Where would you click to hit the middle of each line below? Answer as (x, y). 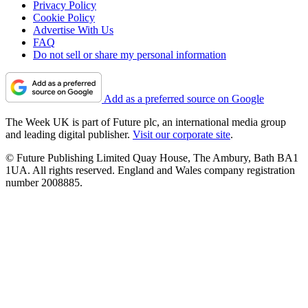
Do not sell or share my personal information (130, 54)
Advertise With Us (73, 30)
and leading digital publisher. (69, 134)
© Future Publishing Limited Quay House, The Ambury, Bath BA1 (152, 157)
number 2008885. (44, 182)
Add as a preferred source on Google (184, 98)
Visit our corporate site (181, 134)
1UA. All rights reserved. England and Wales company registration (150, 170)
